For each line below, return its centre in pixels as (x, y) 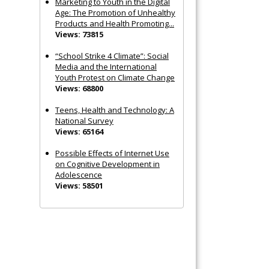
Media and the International (106, 66)
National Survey (84, 120)
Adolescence (79, 174)
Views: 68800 (79, 88)
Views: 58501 (79, 185)
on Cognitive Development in (107, 164)
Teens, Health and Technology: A (115, 110)
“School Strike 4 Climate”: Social (112, 56)
